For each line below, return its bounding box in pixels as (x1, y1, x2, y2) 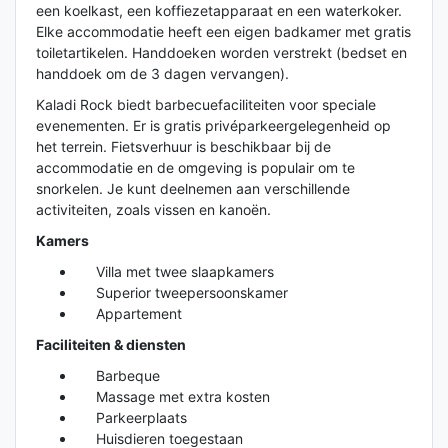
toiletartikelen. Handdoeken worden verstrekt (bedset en (36, 43, 407, 61)
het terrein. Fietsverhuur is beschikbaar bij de (36, 137, 331, 155)
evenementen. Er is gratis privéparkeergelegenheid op (36, 116, 391, 134)
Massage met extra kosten (76, 387, 270, 405)
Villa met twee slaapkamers (76, 262, 274, 280)
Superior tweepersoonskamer (76, 283, 288, 301)
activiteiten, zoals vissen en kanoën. (36, 200, 271, 218)
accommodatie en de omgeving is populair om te (36, 158, 355, 176)
